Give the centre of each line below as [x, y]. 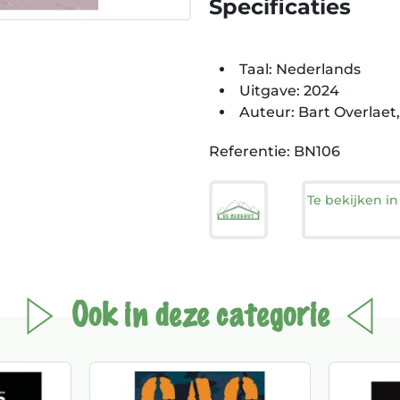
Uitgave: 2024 [289, 91]
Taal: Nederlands [300, 69]
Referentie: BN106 [275, 151]
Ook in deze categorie [200, 316]
